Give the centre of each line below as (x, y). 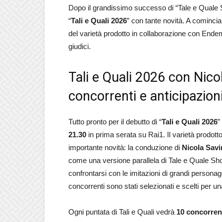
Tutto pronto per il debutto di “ (115, 122)
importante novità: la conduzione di (125, 147)
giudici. (80, 46)
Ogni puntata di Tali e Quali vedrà (122, 212)
